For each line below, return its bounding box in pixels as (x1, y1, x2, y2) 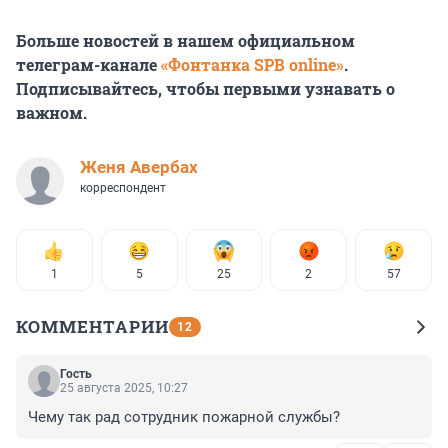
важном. (16, 101, 87, 123)
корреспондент (80, 180, 166, 195)
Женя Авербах (80, 156, 198, 177)
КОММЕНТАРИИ (16, 314, 169, 338)
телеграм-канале (16, 53, 161, 75)
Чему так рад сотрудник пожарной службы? (28, 407, 340, 426)
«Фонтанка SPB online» (161, 53, 344, 75)
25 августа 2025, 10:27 (60, 380, 188, 395)
